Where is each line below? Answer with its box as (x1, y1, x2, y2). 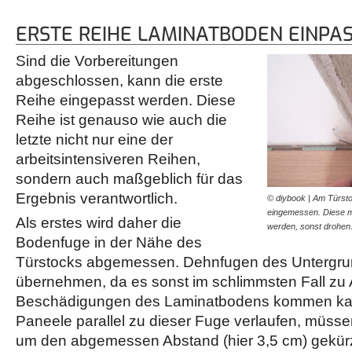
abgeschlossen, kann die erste (16, 72, 223, 90)
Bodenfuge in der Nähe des (16, 234, 202, 251)
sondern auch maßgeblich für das (16, 170, 243, 188)
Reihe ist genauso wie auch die (16, 112, 227, 129)
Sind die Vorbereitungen (16, 53, 178, 70)
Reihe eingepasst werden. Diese (16, 92, 236, 109)
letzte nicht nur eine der (16, 131, 173, 148)
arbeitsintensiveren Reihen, (16, 151, 200, 168)
